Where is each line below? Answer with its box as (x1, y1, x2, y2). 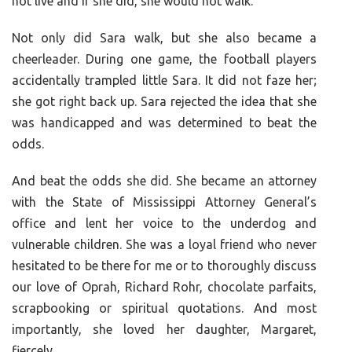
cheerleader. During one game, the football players (12, 52, 317, 67)
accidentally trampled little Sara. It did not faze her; (12, 73, 317, 88)
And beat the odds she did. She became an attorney (12, 174, 317, 189)
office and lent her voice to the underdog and (12, 216, 317, 231)
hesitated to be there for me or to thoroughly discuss (12, 258, 317, 273)
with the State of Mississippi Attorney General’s (12, 195, 317, 210)
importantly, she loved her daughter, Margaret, (12, 322, 317, 337)
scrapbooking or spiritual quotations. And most (12, 301, 317, 316)
